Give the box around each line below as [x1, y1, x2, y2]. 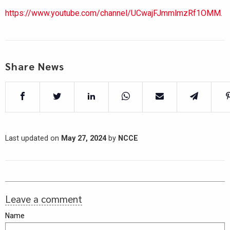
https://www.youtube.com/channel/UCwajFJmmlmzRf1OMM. [5, 8, 222, 18]
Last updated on [5, 134, 61, 143]
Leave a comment [5, 193, 82, 205]
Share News [5, 60, 64, 73]
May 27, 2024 [61, 134, 106, 143]
